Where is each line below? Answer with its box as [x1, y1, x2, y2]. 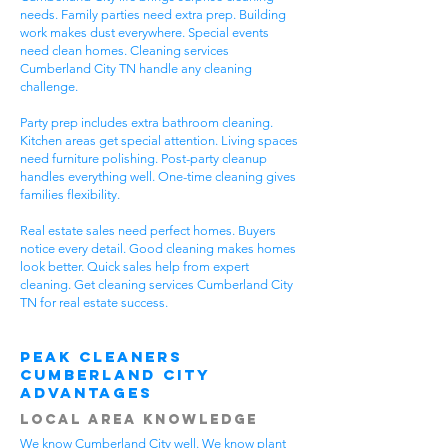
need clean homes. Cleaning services [20, 43, 229, 58]
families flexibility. [20, 187, 120, 202]
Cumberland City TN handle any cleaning [20, 61, 252, 76]
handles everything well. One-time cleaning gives [20, 169, 296, 184]
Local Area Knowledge [20, 411, 258, 428]
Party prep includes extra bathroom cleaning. [20, 115, 273, 130]
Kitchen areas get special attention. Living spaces [20, 133, 298, 148]
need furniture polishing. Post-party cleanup [20, 151, 267, 166]
